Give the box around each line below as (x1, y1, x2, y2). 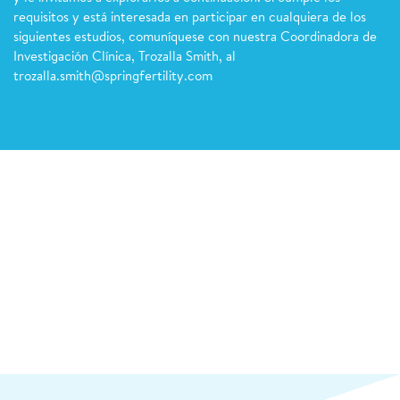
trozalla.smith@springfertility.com (13, 71, 212, 84)
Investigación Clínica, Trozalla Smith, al (13, 51, 236, 64)
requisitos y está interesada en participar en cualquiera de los (13, 12, 366, 25)
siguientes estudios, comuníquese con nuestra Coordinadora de (13, 31, 377, 45)
